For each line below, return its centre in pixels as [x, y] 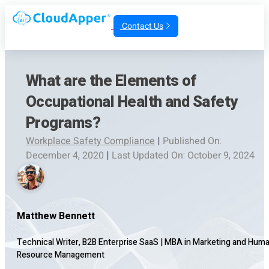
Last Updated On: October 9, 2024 [183, 156]
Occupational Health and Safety [132, 102]
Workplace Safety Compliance [90, 141]
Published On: [192, 141]
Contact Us [142, 26]
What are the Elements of [111, 81]
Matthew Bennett [56, 216]
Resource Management [61, 255]
